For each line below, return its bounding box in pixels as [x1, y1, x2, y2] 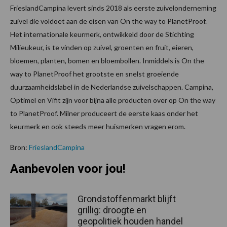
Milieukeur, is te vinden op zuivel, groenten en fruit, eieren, [10, 43, 194, 52]
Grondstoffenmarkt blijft [78, 194, 176, 205]
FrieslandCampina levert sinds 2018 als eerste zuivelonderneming [10, 4, 216, 13]
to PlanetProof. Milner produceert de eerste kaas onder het [10, 109, 198, 118]
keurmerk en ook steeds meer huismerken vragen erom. [10, 122, 185, 131]
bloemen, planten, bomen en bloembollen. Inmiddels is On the [10, 56, 204, 65]
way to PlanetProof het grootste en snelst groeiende [10, 69, 179, 79]
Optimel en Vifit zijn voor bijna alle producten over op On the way [10, 96, 215, 105]
